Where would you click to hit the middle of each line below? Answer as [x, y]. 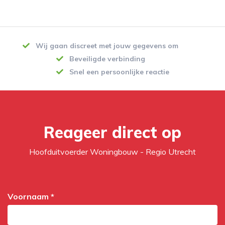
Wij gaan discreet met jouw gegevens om [106, 46]
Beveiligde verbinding [106, 59]
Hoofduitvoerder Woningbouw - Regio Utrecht [113, 152]
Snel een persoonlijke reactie [118, 72]
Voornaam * [31, 196]
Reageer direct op [113, 132]
